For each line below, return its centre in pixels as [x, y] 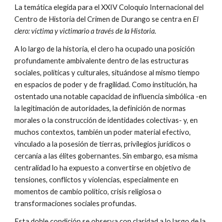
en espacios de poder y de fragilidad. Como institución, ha [106, 84]
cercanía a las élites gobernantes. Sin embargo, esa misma [106, 156]
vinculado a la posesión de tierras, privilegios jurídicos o [103, 144]
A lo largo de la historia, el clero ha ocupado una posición [105, 49]
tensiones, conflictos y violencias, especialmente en [97, 180]
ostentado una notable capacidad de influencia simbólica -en [111, 96]
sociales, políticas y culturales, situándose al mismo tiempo [107, 73]
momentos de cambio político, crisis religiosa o [88, 192]
